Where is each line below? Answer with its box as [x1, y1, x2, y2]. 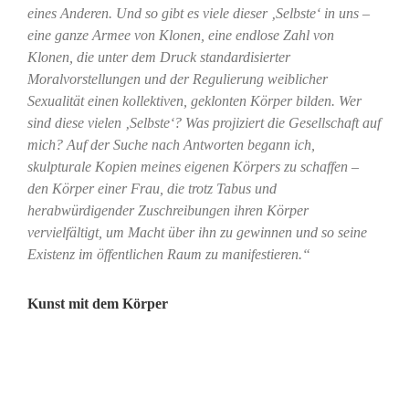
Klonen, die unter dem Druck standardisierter [26, 49, 290, 66]
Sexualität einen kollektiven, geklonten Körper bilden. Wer [26, 93, 362, 110]
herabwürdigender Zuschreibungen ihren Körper [26, 203, 309, 219]
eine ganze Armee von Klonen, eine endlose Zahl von [26, 27, 334, 44]
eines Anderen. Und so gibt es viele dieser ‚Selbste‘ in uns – [26, 5, 370, 22]
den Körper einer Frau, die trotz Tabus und [26, 181, 277, 197]
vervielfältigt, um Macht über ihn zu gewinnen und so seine [26, 225, 367, 241]
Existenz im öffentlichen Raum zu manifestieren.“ [26, 246, 310, 263]
